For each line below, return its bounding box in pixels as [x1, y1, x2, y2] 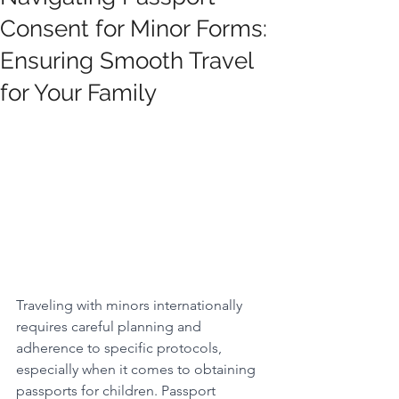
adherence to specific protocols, [16, 339, 225, 357]
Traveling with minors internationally [16, 297, 246, 314]
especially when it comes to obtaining [16, 361, 259, 379]
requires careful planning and [16, 318, 205, 336]
